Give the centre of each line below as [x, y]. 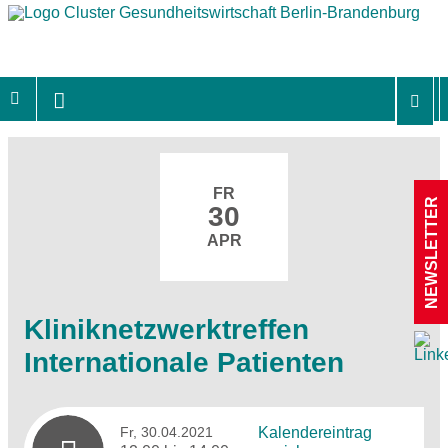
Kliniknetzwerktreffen [166, 329]
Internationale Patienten [184, 362]
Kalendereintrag [314, 432]
